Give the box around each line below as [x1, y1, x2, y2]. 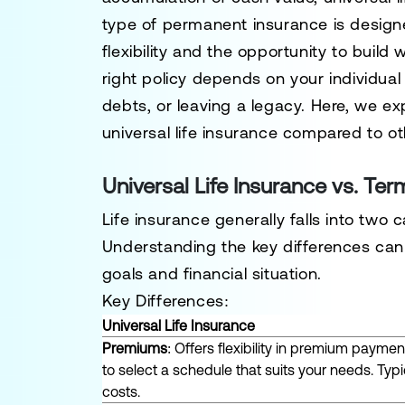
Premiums [101, 340, 167, 356]
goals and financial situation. [101, 264, 322, 283]
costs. [101, 383, 140, 400]
